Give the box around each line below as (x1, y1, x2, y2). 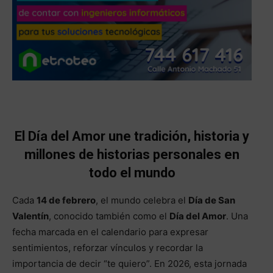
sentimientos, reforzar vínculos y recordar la (12, 242, 203, 254)
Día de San (188, 194, 235, 207)
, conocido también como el (49, 210, 169, 222)
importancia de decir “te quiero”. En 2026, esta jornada (12, 258, 247, 270)
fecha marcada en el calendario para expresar (12, 226, 208, 238)
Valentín (12, 210, 49, 222)
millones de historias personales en (24, 147, 239, 163)
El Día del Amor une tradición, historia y (15, 129, 249, 144)
